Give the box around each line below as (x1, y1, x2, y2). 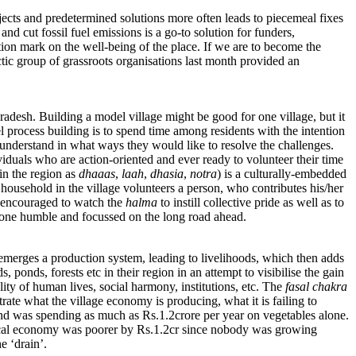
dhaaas (79, 167, 115, 181)
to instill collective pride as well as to (157, 195, 344, 210)
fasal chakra (285, 280, 347, 294)
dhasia (150, 167, 184, 181)
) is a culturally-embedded (217, 167, 346, 181)
